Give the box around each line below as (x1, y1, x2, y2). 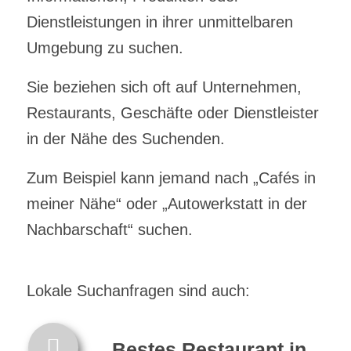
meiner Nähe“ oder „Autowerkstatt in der (26, 194, 307, 212)
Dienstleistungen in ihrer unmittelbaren (26, 13, 293, 31)
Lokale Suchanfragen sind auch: (26, 281, 250, 299)
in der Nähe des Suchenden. (26, 129, 225, 147)
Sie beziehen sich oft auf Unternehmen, (26, 78, 302, 96)
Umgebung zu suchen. (26, 38, 183, 56)
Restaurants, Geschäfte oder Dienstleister (26, 103, 319, 121)
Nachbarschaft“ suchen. (26, 220, 193, 238)
